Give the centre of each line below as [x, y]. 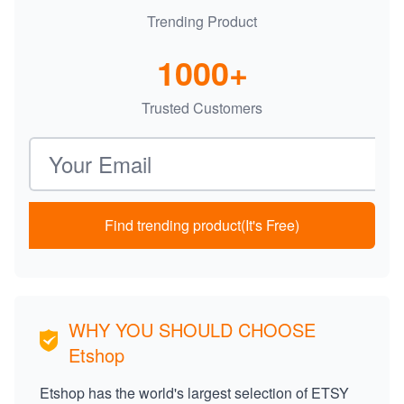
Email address [74, 146]
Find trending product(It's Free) [202, 225]
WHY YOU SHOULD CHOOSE [192, 329]
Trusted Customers [202, 107]
